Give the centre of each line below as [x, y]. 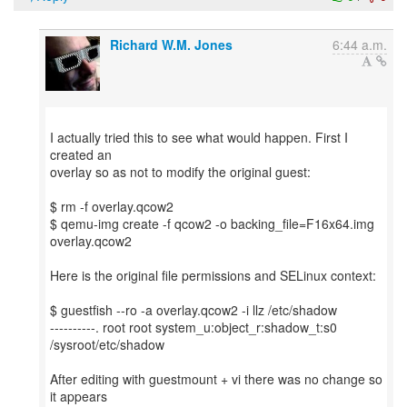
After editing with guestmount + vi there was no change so [216, 379]
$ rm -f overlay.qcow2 [112, 206]
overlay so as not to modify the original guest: [180, 172]
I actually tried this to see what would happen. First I [199, 137]
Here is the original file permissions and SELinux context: [213, 275]
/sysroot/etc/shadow [107, 344]
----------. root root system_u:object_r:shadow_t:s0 [194, 327]
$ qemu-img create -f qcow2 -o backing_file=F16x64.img [212, 223]
